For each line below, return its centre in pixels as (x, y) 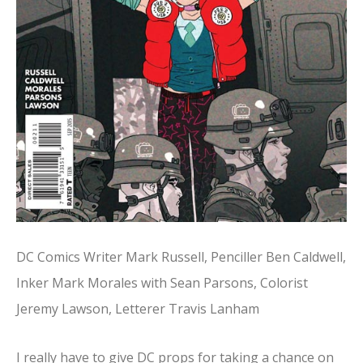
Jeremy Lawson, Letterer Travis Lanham (138, 309)
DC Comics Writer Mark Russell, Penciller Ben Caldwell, (181, 257)
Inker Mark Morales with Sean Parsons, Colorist (162, 283)
